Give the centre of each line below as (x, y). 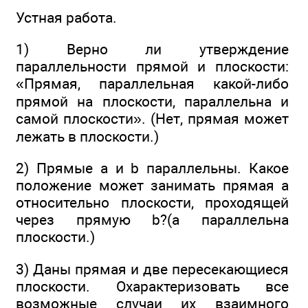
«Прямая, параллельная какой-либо (152, 84)
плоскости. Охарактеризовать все (152, 286)
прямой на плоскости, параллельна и (152, 102)
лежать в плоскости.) (87, 137)
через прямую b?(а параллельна (152, 220)
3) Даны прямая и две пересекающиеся (152, 269)
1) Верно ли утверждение (152, 49)
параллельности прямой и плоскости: (152, 67)
